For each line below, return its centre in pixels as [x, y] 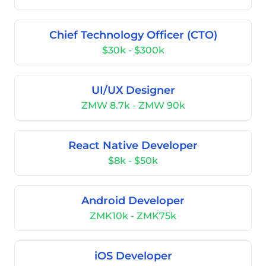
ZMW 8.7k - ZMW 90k [133, 105]
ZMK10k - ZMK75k [133, 216]
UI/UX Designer [133, 90]
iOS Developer [133, 256]
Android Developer [133, 201]
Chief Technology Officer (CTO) [133, 35]
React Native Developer [133, 145]
